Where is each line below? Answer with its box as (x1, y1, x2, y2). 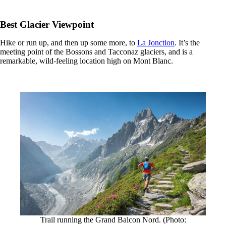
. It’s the (175, 38, 200, 47)
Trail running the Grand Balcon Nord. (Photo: (40, 215, 186, 224)
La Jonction (137, 38, 175, 47)
